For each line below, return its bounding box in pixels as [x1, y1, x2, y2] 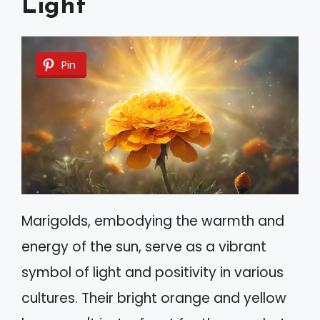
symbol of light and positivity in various [21, 263, 284, 283]
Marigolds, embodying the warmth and [21, 211, 284, 231]
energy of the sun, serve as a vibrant [21, 237, 266, 257]
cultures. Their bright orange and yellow [21, 289, 286, 309]
